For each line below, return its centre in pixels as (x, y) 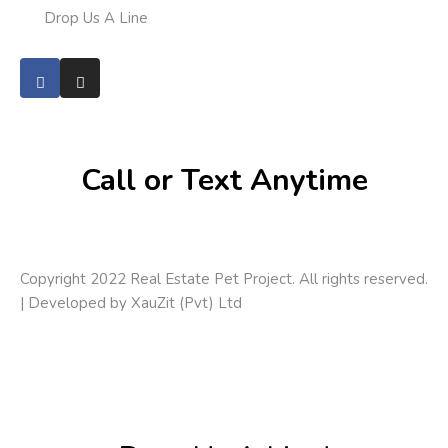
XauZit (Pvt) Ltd (186, 302)
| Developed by (75, 302)
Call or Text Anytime (224, 181)
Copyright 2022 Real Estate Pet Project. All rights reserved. (224, 278)
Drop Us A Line (96, 18)
